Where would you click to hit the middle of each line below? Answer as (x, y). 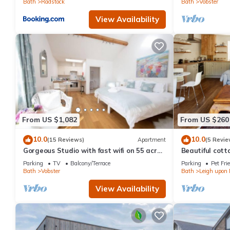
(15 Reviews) (66, 140)
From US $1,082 (50, 120)
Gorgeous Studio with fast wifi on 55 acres (94, 150)
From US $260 (204, 120)
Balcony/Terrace (90, 163)
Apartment (151, 140)
